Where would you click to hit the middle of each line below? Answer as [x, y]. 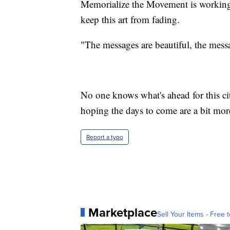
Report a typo [105, 137]
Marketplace [123, 212]
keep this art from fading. [130, 19]
